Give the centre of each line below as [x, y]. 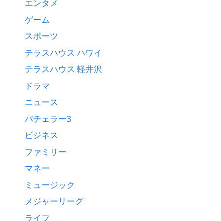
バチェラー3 [48, 118]
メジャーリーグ [54, 201]
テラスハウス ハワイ [63, 52]
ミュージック [50, 184]
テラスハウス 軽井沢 [63, 69]
